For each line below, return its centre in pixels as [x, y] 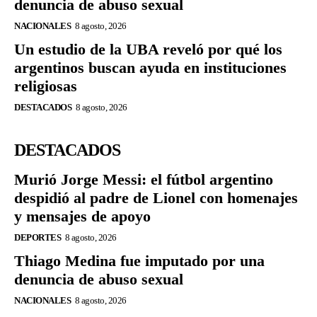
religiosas [46, 86]
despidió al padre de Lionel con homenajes [156, 197]
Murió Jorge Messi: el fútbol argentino [144, 179]
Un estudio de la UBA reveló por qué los [148, 49]
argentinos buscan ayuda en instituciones [150, 67]
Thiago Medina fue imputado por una [139, 260]
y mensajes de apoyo [82, 216]
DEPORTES [38, 237]
